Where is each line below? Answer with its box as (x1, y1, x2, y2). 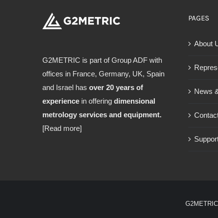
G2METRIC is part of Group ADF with (42, 55, 162, 64)
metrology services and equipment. (42, 110, 162, 119)
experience (42, 96, 79, 105)
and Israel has (42, 83, 87, 91)
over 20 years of (87, 83, 143, 91)
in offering (79, 96, 114, 105)
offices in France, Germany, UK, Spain (42, 69, 164, 78)
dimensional (114, 96, 155, 105)
